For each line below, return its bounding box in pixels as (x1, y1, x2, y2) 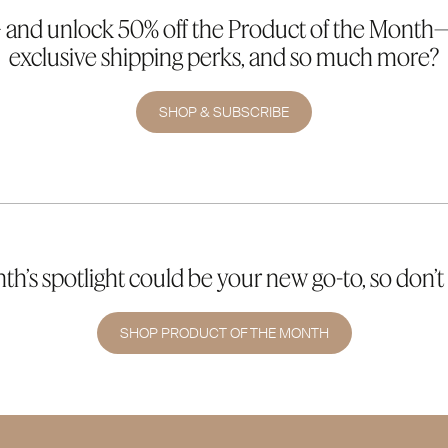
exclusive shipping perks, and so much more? (9, 42, 439, 71)
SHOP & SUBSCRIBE (159, 103, 289, 121)
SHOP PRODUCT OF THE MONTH (119, 323, 329, 342)
